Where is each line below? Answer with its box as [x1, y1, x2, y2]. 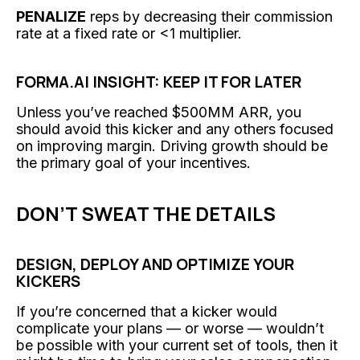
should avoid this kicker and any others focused [16, 120, 333, 137]
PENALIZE [16, 7, 86, 25]
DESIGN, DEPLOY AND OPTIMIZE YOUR [16, 253, 294, 275]
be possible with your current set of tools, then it [16, 336, 337, 354]
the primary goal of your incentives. [16, 153, 251, 171]
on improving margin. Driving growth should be [16, 137, 328, 154]
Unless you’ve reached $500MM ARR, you [16, 103, 301, 121]
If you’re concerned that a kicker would [16, 302, 277, 320]
